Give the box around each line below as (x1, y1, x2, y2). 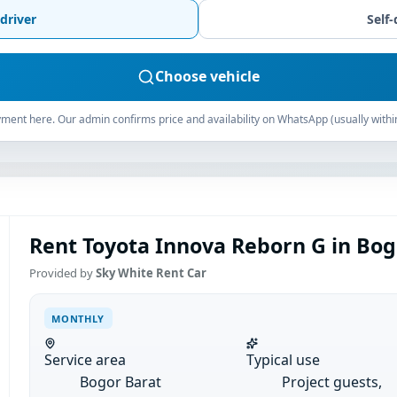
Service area (43, 350, 126, 370)
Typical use (245, 350, 320, 370)
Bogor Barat (79, 372, 161, 393)
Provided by (28, 265, 96, 282)
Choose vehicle (155, 66, 260, 87)
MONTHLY (51, 311, 105, 325)
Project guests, (281, 372, 382, 393)
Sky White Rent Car (95, 265, 206, 282)
